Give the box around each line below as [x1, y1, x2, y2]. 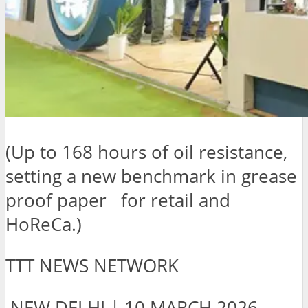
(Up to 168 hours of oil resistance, [5, 140, 287, 164]
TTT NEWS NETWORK [5, 254, 179, 278]
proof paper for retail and [5, 188, 230, 212]
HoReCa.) [5, 212, 82, 236]
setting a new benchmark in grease [5, 164, 297, 188]
